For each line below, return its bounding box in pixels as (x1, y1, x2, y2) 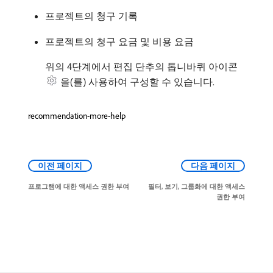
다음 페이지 (191, 160, 235, 171)
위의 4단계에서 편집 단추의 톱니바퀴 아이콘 (45, 60, 238, 73)
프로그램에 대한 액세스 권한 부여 (28, 182, 129, 191)
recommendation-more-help (28, 110, 126, 121)
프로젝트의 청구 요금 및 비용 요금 (45, 35, 194, 48)
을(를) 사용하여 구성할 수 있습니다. (60, 75, 214, 88)
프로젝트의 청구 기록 (45, 9, 138, 22)
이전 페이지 (38, 160, 82, 171)
